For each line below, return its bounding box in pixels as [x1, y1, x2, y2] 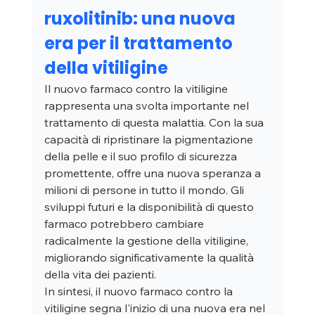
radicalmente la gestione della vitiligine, [44, 233, 251, 248]
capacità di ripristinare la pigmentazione [44, 132, 256, 147]
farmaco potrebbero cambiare [44, 217, 207, 231]
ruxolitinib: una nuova [44, 7, 239, 31]
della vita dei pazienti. [44, 267, 156, 282]
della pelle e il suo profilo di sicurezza [44, 149, 240, 164]
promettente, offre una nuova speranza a [44, 166, 264, 181]
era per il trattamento [44, 32, 236, 56]
